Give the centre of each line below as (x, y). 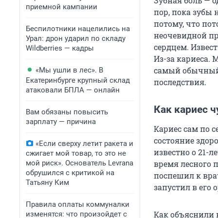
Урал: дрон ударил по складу (76, 38)
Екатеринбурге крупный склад (78, 80)
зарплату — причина (61, 122)
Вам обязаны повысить (67, 112)
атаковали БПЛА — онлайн (73, 90)
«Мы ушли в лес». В (69, 70)
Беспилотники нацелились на (78, 29)
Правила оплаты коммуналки (78, 204)
